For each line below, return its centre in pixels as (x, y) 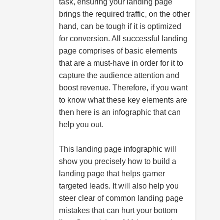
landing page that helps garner (112, 174)
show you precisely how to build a (118, 161)
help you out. (81, 124)
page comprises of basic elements (118, 51)
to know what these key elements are (123, 100)
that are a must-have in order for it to (121, 63)
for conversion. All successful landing (123, 39)
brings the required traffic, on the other (124, 14)
